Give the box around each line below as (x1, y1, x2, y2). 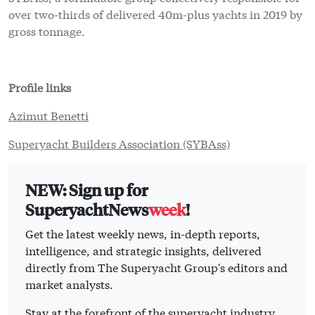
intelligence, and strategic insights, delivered (25, 242, 262, 259)
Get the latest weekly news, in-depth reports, (25, 225, 260, 242)
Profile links (8, 79, 71, 96)
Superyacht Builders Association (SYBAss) (8, 135, 230, 152)
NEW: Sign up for (25, 179, 148, 200)
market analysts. (25, 276, 113, 292)
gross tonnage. (8, 22, 85, 39)
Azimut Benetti (8, 107, 89, 124)
